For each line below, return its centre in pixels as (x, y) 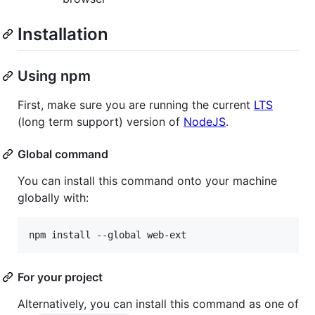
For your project (60, 277)
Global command (63, 154)
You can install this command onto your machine (147, 180)
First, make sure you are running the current (136, 104)
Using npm (54, 76)
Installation (63, 34)
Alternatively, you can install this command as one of (158, 303)
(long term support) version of (101, 121)
